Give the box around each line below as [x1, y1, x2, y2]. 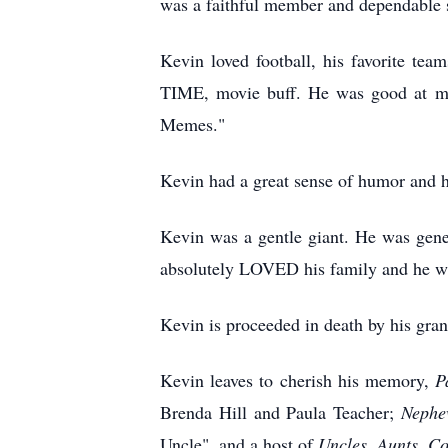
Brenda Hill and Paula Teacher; [160, 400, 401, 424]
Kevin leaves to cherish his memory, [160, 368, 436, 392]
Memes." [160, 112, 225, 136]
